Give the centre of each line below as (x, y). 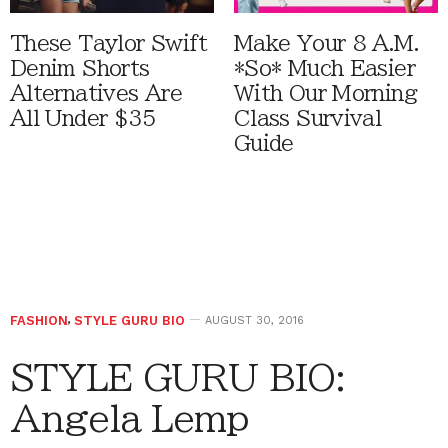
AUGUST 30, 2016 (254, 320)
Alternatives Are (96, 93)
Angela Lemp (130, 417)
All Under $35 (83, 118)
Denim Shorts (80, 68)
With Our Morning (325, 93)
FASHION (39, 320)
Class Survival (308, 118)
